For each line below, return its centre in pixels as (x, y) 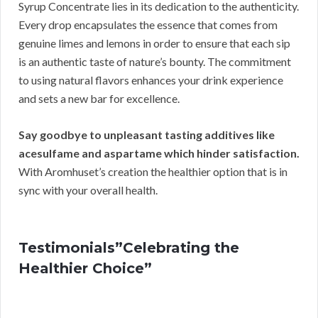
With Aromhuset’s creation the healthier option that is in (153, 172)
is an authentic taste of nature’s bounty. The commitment (155, 62)
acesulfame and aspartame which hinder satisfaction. (159, 153)
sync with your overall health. (88, 190)
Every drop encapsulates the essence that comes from (148, 25)
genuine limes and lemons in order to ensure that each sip (154, 43)
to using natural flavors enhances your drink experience (151, 80)
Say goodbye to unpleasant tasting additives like (147, 135)
